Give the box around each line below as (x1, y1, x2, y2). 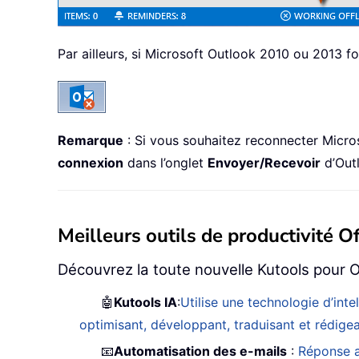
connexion (58, 154, 123, 171)
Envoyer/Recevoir (208, 154, 321, 171)
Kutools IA (114, 293, 178, 310)
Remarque (58, 131, 123, 148)
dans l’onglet (123, 154, 208, 171)
